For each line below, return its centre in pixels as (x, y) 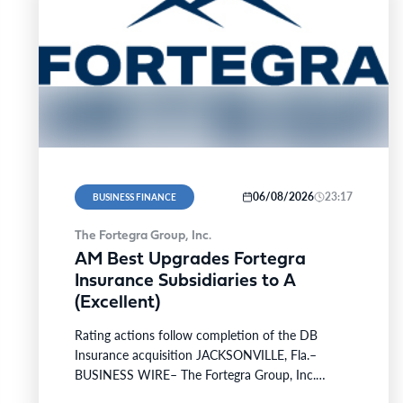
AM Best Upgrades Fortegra (190, 260)
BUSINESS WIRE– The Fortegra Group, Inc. (195, 374)
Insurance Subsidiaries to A (185, 282)
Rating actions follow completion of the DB (196, 335)
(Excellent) (117, 303)
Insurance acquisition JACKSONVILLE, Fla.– (195, 354)
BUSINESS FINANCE (134, 197)
